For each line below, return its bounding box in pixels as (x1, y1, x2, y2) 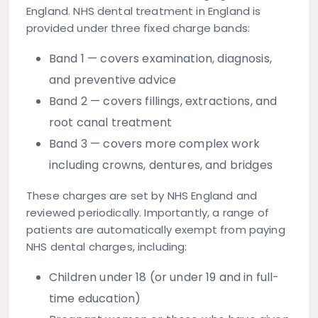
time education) (49, 290, 141, 307)
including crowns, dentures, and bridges (49, 157, 273, 174)
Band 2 (49, 93, 87, 110)
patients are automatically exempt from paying (26, 222, 285, 238)
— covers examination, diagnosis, (84, 50, 272, 67)
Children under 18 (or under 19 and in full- (49, 269, 280, 286)
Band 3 (49, 136, 87, 153)
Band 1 (49, 50, 84, 67)
